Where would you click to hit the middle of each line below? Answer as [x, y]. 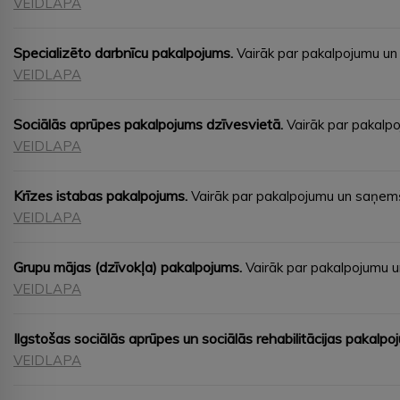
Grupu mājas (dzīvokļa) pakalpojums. [128, 267]
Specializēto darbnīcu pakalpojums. [123, 52]
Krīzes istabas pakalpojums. [100, 195]
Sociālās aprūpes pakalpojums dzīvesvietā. [148, 124]
